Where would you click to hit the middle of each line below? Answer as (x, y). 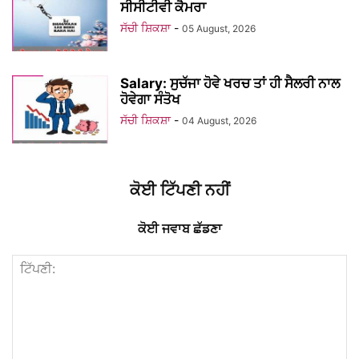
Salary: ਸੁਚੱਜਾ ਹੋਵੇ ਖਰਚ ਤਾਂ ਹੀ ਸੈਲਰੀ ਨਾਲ (230, 84)
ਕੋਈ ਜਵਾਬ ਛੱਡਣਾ (179, 229)
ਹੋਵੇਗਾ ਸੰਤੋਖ (150, 100)
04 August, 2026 (219, 121)
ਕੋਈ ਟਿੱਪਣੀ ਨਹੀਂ (179, 190)
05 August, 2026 (219, 29)
